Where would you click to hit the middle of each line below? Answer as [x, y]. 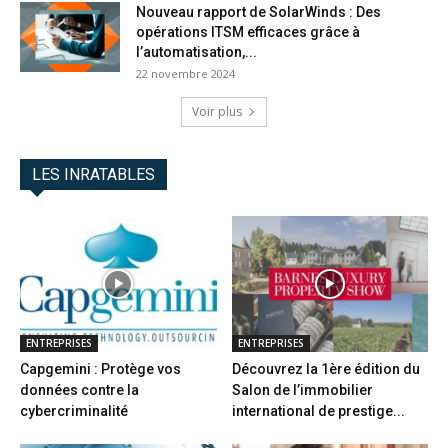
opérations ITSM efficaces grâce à [248, 32]
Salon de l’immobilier [302, 389]
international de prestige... [318, 410]
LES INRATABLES [93, 175]
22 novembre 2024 [185, 74]
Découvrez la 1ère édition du [325, 368]
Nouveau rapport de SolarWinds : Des [258, 12]
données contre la [79, 389]
